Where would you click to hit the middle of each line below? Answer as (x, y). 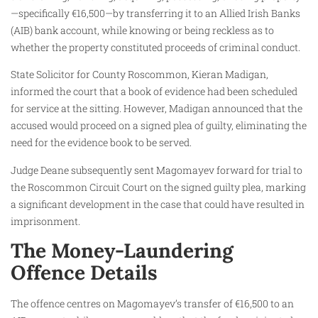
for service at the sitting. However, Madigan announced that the (157, 109)
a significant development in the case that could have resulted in (158, 204)
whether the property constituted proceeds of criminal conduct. (155, 47)
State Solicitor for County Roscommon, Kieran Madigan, (139, 75)
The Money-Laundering (122, 250)
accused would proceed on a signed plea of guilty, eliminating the (159, 126)
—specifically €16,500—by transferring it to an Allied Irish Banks (155, 13)
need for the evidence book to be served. (101, 143)
